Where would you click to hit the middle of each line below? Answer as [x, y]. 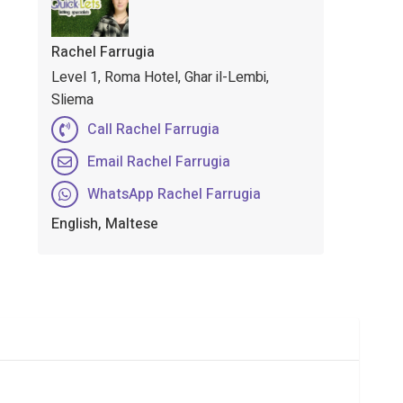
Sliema [72, 100]
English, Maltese [104, 224]
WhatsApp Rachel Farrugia [174, 194]
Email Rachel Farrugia [158, 161]
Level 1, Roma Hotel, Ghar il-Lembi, [160, 77]
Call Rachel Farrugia [153, 129]
